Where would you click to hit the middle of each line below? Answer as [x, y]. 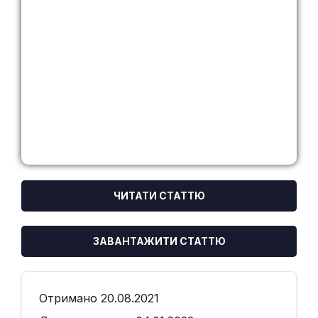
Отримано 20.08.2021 [99, 298]
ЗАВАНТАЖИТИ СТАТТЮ [159, 241]
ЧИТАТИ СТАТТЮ [159, 196]
